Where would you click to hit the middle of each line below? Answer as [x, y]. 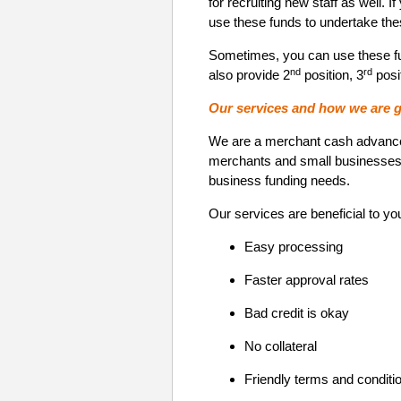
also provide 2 [249, 75]
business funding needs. [279, 181]
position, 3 [332, 75]
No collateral [281, 346]
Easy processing [294, 247]
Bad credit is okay [297, 313]
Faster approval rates [307, 280]
